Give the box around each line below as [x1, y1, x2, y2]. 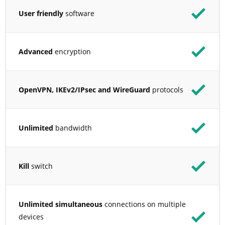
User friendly [19, 8, 63, 18]
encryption [53, 46, 91, 56]
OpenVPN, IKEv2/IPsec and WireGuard [19, 84, 150, 94]
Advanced [19, 46, 53, 56]
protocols [150, 84, 183, 94]
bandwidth [53, 123, 92, 133]
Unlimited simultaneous [19, 199, 102, 209]
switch [29, 161, 53, 171]
